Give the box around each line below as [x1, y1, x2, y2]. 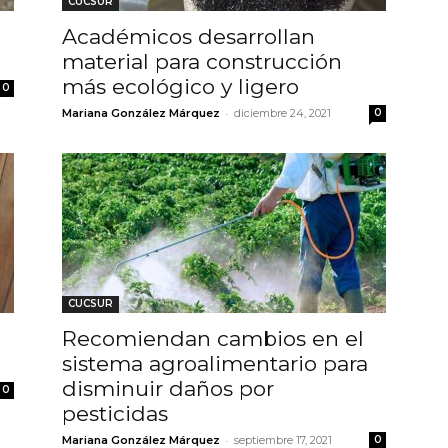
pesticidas [62, 400, 174, 426]
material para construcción [62, 48, 342, 74]
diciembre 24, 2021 [234, 105, 331, 120]
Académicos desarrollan [62, 23, 315, 49]
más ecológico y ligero [62, 73, 299, 99]
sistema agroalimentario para [62, 350, 368, 376]
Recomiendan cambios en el [62, 325, 364, 351]
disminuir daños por [62, 375, 274, 401]
